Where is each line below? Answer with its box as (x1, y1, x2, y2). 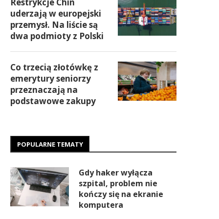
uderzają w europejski (10, 8, 101, 19)
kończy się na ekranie (79, 189, 163, 199)
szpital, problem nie (79, 178, 157, 189)
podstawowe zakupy (10, 95, 96, 107)
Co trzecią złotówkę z (10, 62, 98, 73)
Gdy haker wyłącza (79, 167, 153, 178)
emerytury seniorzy (10, 73, 91, 84)
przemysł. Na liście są (10, 19, 98, 30)
